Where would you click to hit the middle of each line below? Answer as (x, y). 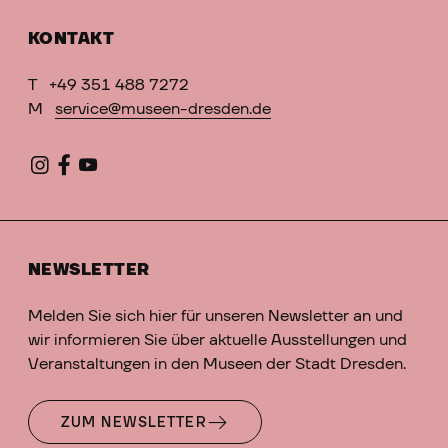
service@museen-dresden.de (163, 109)
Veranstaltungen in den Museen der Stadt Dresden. (217, 364)
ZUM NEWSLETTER (134, 423)
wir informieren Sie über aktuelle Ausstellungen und (217, 340)
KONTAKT (71, 39)
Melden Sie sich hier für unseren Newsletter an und (215, 316)
